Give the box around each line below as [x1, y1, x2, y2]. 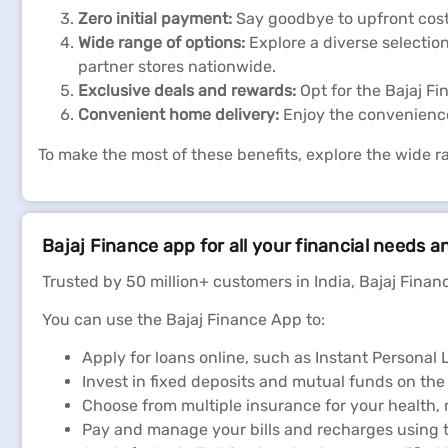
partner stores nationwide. [78, 57, 276, 76]
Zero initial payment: [78, 9, 232, 28]
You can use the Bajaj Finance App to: [42, 310, 325, 329]
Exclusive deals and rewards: [78, 81, 296, 100]
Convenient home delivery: [78, 105, 279, 124]
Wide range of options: [78, 33, 245, 52]
